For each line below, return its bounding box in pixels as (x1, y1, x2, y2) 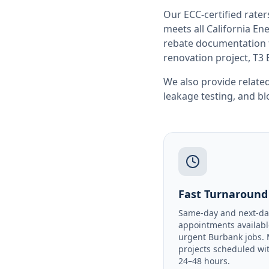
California (207, 22, 250, 35)
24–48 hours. (178, 255, 230, 267)
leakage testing (163, 89, 233, 103)
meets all (163, 22, 207, 35)
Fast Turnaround (178, 187, 268, 201)
